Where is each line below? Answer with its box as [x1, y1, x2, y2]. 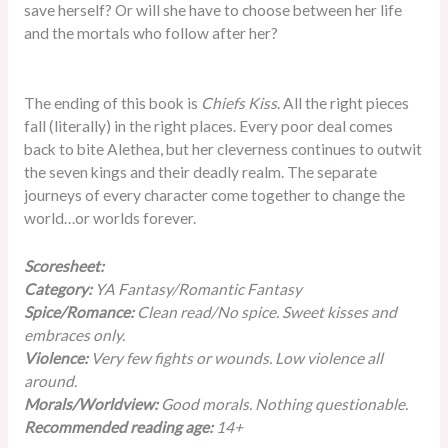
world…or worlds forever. [23, 209, 196, 228]
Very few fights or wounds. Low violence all [90, 349, 383, 368]
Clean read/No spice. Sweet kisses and [133, 303, 397, 322]
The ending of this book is [23, 94, 201, 113]
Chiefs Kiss [200, 94, 277, 113]
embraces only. [23, 326, 125, 345]
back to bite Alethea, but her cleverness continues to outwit [23, 140, 422, 159]
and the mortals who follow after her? [23, 23, 278, 42]
